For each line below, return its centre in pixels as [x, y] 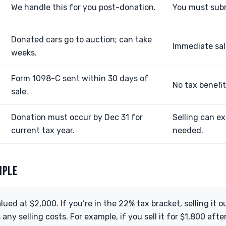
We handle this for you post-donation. [83, 7]
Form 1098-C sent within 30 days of [80, 78]
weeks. [24, 53]
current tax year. [43, 130]
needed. [188, 130]
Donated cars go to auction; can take [81, 40]
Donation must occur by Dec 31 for [77, 117]
